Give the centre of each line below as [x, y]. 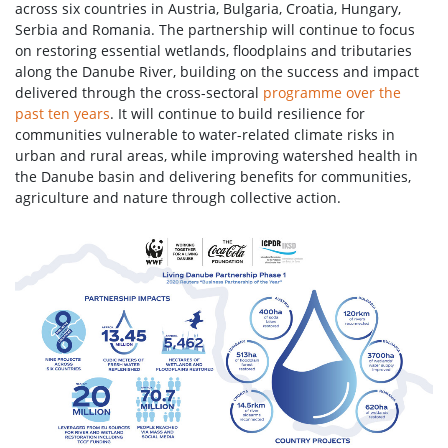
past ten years [62, 114]
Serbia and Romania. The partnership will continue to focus [215, 30]
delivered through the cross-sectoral [139, 93]
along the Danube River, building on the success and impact [217, 72]
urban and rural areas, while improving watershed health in [216, 156]
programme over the [332, 93]
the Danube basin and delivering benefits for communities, [213, 177]
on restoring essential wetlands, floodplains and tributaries [213, 51]
